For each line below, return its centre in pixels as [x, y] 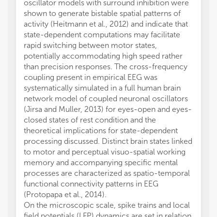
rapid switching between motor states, [90, 45]
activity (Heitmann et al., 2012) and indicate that [106, 24]
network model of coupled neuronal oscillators [106, 99]
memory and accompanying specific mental [101, 163]
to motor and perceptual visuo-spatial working [105, 152]
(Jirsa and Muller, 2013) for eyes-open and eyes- [108, 109]
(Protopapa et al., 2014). [65, 194]
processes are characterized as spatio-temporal [107, 173]
